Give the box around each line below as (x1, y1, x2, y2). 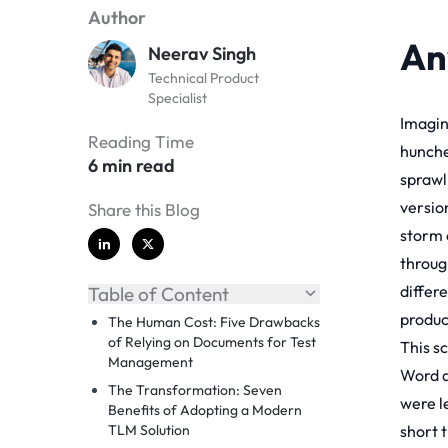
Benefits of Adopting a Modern (108, 400, 302, 419)
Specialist (148, 88, 207, 107)
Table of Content (88, 281, 229, 306)
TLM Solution (108, 420, 190, 439)
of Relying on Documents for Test (108, 332, 316, 351)
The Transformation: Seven (108, 380, 282, 399)
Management (108, 352, 193, 371)
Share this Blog (88, 198, 200, 220)
